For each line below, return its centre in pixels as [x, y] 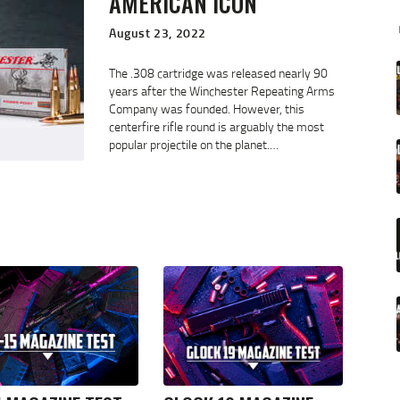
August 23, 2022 [158, 33]
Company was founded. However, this [207, 109]
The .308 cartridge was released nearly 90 [218, 73]
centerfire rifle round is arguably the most [217, 127]
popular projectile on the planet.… [194, 145]
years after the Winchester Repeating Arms [222, 91]
